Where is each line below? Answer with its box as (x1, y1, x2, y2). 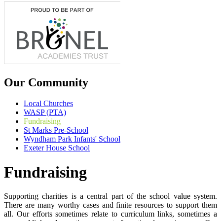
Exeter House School (24, 144, 90, 152)
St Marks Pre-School (24, 126, 88, 135)
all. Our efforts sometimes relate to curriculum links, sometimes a (4, 210, 217, 218)
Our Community (4, 76, 88, 89)
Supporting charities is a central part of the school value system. (4, 192, 217, 200)
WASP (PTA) (24, 108, 66, 117)
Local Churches (24, 99, 73, 108)
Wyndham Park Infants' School (24, 135, 120, 144)
